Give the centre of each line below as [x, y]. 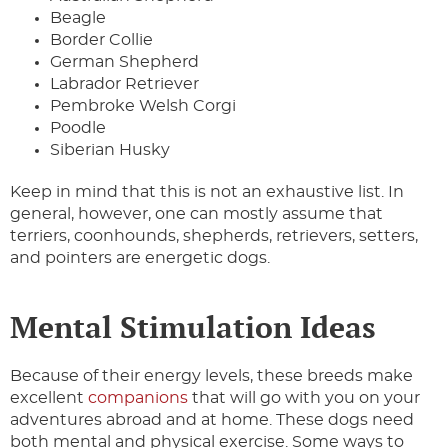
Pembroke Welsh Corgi [143, 106]
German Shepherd [124, 62]
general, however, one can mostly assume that [196, 214]
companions [138, 398]
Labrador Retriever [124, 84]
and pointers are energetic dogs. [142, 258]
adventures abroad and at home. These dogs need [212, 420]
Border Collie [101, 40]
